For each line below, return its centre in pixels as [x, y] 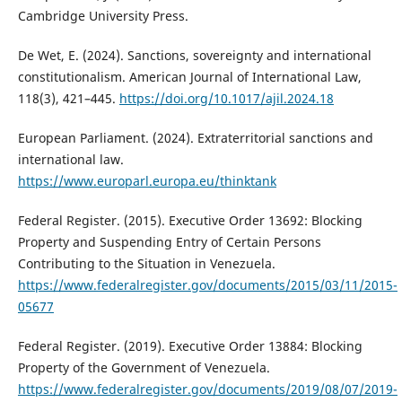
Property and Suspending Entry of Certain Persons [169, 241]
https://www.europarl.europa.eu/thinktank [147, 180]
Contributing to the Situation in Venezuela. [146, 263]
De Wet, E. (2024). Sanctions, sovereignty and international [194, 55]
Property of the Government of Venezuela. [144, 367]
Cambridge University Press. [103, 15]
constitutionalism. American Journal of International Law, [189, 76]
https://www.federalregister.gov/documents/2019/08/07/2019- [207, 389]
